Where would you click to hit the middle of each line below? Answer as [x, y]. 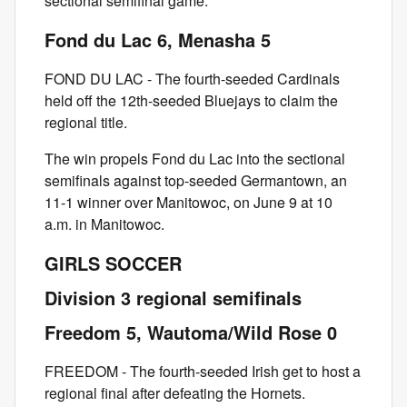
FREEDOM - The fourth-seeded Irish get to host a [203, 371]
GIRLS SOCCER [113, 263]
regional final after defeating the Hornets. [175, 393]
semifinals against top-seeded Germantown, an [196, 180]
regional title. [86, 122]
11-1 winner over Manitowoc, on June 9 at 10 [189, 202]
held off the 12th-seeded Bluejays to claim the [191, 100]
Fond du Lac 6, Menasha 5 [158, 40]
